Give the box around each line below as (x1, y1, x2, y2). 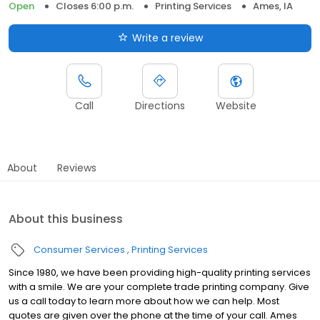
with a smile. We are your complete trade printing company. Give (9, 279, 309, 294)
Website (215, 98, 256, 113)
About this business (9, 210, 123, 227)
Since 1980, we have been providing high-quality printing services (9, 265, 311, 279)
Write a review (131, 30, 203, 45)
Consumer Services (34, 242, 125, 256)
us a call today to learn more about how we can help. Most (9, 294, 279, 308)
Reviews (57, 160, 96, 175)
